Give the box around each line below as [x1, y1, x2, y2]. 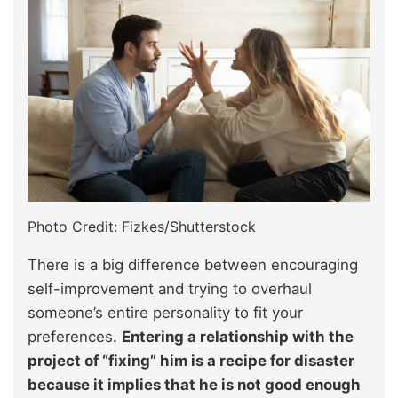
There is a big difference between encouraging [28, 256, 358, 275]
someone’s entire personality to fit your [28, 304, 303, 322]
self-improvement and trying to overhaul [28, 280, 312, 298]
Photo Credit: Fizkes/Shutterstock [28, 218, 256, 236]
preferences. [28, 328, 122, 346]
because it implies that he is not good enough [28, 376, 361, 394]
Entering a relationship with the [122, 328, 354, 346]
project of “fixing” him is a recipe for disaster [28, 352, 354, 370]
